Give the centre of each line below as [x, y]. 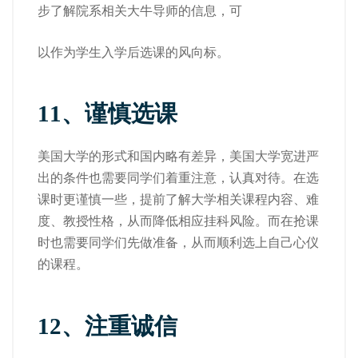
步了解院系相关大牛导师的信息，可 [140, 10]
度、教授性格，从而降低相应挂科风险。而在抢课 [178, 221]
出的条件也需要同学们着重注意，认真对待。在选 [178, 178]
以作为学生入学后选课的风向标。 [133, 52]
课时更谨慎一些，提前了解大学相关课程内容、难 [178, 199]
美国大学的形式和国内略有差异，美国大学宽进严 [178, 156]
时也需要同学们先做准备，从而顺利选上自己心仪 [178, 243]
